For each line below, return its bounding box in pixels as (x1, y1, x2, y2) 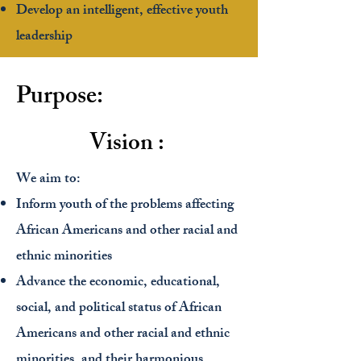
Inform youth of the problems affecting (16, 193, 234, 218)
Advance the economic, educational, (16, 271, 220, 295)
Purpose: (16, 77, 108, 119)
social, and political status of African (16, 297, 222, 321)
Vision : (89, 125, 169, 166)
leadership (16, 25, 73, 49)
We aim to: (16, 168, 81, 192)
